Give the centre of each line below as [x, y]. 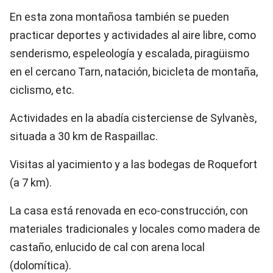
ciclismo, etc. [42, 90]
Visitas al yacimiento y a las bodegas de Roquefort [133, 164]
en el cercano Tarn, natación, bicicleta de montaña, [134, 72]
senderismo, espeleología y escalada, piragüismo [129, 53]
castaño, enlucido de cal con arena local [107, 247]
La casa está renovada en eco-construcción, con [129, 211]
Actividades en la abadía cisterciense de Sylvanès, [133, 118]
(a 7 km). [31, 183]
